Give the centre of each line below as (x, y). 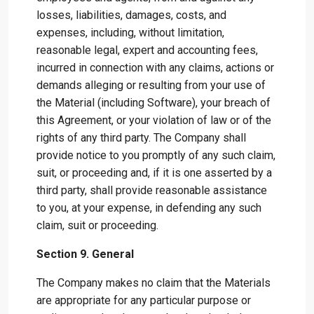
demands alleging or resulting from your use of (151, 85)
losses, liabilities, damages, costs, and (131, 15)
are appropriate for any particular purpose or (144, 300)
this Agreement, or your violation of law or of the (154, 120)
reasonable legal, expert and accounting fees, (147, 50)
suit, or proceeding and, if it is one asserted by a (154, 173)
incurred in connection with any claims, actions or (155, 68)
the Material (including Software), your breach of (153, 103)
